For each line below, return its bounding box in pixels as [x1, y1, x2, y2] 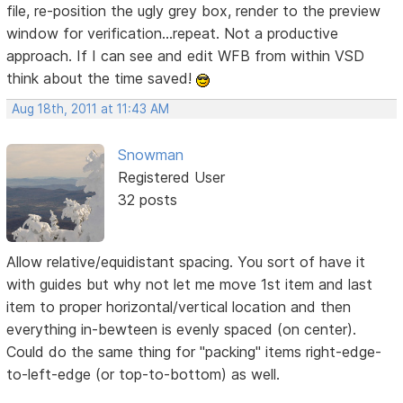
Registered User [117, 168, 225, 187]
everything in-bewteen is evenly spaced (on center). [6, 319, 357, 338]
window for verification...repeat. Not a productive [6, 24, 339, 43]
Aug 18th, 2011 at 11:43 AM [12, 102, 170, 117]
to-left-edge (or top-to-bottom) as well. [6, 364, 281, 383]
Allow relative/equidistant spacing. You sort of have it [6, 252, 366, 271]
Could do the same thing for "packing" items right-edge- [6, 342, 382, 361]
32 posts [117, 191, 177, 210]
